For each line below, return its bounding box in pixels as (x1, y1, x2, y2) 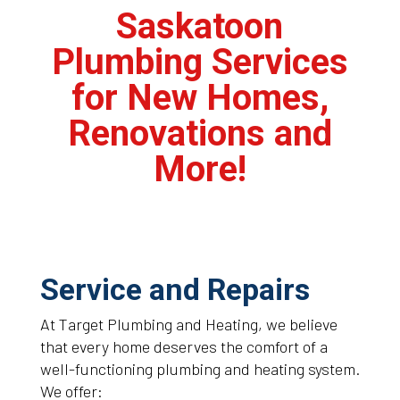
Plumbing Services (51, 41, 348, 83)
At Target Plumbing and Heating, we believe (39, 314, 337, 334)
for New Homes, (71, 77, 329, 119)
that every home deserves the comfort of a (39, 337, 328, 356)
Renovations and (67, 112, 332, 154)
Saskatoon (116, 5, 284, 47)
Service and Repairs (39, 271, 310, 307)
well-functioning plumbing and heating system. (39, 359, 360, 379)
